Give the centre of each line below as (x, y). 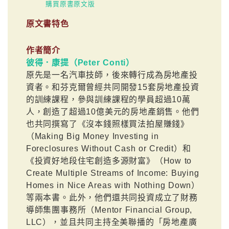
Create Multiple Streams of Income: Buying (112, 173)
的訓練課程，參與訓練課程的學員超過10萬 (108, 100)
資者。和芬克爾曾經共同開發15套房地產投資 (112, 87)
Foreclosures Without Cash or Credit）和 (108, 149)
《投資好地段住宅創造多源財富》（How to (109, 161)
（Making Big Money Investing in (93, 136)
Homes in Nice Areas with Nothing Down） (113, 186)
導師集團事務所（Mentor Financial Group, (109, 210)
